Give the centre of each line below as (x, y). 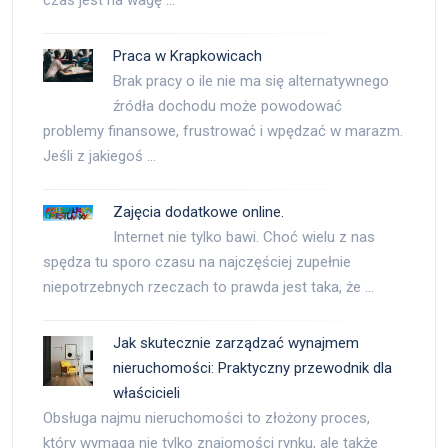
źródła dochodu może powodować (227, 106)
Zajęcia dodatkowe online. (198, 212)
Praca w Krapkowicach (187, 56)
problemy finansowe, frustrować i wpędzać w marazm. (223, 131)
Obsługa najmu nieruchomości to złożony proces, (206, 418)
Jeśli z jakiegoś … (99, 156)
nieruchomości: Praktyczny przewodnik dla (252, 368)
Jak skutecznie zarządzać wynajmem (236, 343)
